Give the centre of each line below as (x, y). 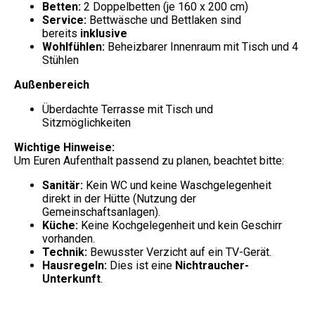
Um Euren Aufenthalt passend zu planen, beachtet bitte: (149, 161)
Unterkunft (71, 279)
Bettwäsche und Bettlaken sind (164, 20)
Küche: (60, 225)
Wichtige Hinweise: (64, 147)
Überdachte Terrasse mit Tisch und (128, 109)
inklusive (104, 33)
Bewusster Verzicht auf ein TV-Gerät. (179, 252)
